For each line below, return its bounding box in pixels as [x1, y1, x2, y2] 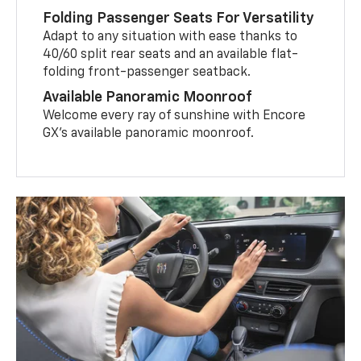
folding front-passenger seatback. [43, 66, 251, 80]
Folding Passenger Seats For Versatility [43, 11, 315, 27]
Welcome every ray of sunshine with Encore [43, 110, 306, 123]
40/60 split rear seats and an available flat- [43, 48, 299, 62]
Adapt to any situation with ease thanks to [43, 31, 298, 44]
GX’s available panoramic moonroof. [43, 127, 255, 141]
